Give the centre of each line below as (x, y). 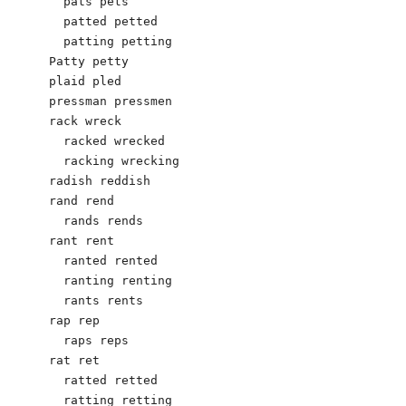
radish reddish (100, 180)
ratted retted (103, 380)
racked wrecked (107, 140)
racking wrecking (114, 160)
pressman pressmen (111, 101)
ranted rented (103, 260)
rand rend (82, 200)
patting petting (111, 41)
